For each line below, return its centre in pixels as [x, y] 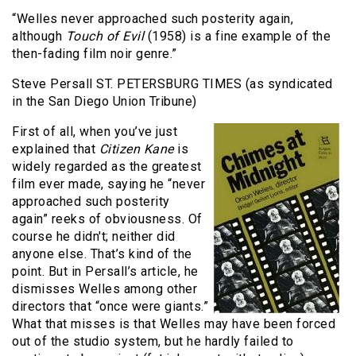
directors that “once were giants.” [110, 307]
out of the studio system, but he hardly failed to [153, 342]
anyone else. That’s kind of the [102, 254]
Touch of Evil [104, 37]
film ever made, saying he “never [108, 184]
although [39, 37]
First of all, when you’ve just [95, 132]
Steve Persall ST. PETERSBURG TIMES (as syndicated [172, 84]
